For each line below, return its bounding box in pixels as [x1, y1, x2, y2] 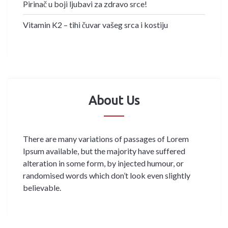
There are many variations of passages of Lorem [23, 133, 189, 144]
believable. [23, 182, 61, 192]
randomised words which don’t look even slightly [23, 170, 190, 180]
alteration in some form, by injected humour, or [23, 158, 184, 168]
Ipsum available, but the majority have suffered [23, 146, 185, 156]
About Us [89, 93, 139, 107]
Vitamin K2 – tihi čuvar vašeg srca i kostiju [23, 19, 168, 30]
